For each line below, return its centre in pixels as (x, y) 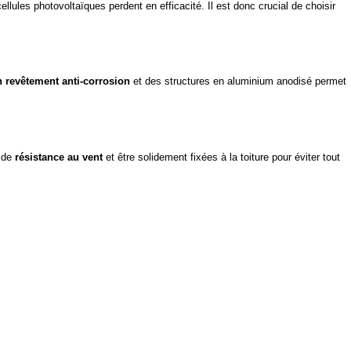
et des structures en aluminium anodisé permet (238, 81)
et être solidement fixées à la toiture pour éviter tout (221, 157)
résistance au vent (59, 157)
